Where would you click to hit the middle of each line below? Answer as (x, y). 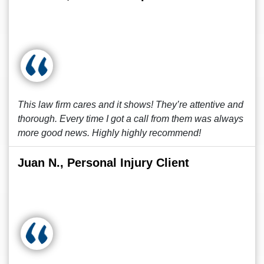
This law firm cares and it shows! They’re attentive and (131, 105)
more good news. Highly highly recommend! (109, 133)
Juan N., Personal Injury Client (103, 163)
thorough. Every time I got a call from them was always (131, 119)
